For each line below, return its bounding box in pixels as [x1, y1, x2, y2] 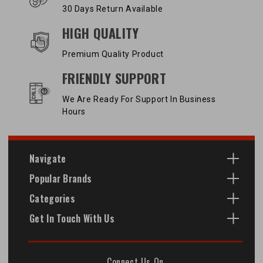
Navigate [29, 151, 66, 166]
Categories [29, 191, 75, 205]
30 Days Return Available [62, 4, 163, 14]
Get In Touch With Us [29, 211, 114, 225]
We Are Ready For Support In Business [62, 94, 216, 104]
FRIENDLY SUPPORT [62, 68, 166, 87]
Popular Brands [29, 171, 92, 186]
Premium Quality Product [62, 49, 164, 59]
